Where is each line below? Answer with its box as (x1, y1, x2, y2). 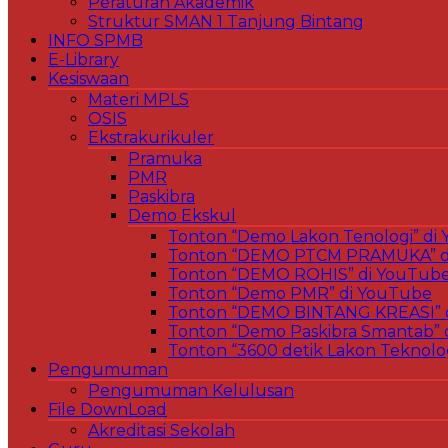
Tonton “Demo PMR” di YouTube (168, 284, 432, 303)
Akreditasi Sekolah (88, 421, 235, 440)
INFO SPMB (48, 31, 143, 50)
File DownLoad (48, 400, 167, 419)
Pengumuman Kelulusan (88, 381, 294, 400)
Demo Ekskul (128, 206, 236, 225)
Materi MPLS (88, 90, 189, 109)
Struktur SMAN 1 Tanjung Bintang (88, 12, 364, 31)
